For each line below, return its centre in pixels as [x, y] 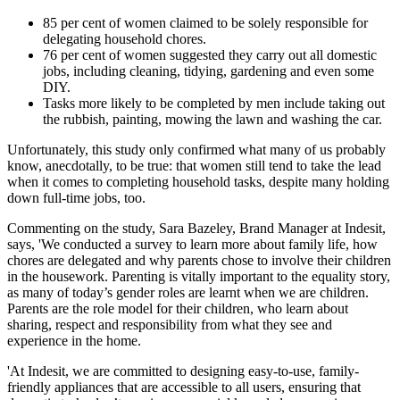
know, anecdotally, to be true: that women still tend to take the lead [194, 165]
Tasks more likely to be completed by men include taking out [214, 103]
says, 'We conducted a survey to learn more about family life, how [192, 244]
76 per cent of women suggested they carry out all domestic [210, 54]
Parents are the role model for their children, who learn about [178, 308]
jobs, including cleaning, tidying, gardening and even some [208, 71]
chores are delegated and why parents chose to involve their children [199, 260]
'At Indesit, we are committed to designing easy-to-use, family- [183, 371]
